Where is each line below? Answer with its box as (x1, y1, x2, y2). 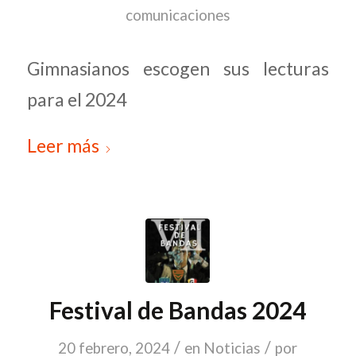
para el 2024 (26, 87, 126, 110)
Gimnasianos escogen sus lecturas (26, 56, 330, 79)
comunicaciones (125, 6, 230, 24)
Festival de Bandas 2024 (49, 296, 307, 325)
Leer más (26, 134, 99, 157)
